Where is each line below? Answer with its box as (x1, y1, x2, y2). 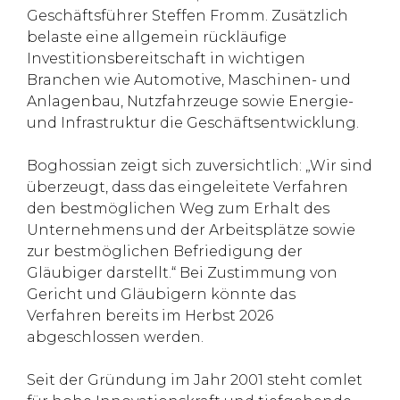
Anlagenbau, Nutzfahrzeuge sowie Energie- (27, 93, 354, 111)
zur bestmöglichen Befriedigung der (27, 243, 303, 261)
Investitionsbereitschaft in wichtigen (27, 50, 305, 68)
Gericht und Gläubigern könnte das (27, 286, 296, 304)
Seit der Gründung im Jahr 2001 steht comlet (27, 371, 362, 389)
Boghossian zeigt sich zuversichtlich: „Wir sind (27, 157, 372, 175)
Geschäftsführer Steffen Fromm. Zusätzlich (27, 7, 348, 25)
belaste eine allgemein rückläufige (27, 29, 287, 46)
